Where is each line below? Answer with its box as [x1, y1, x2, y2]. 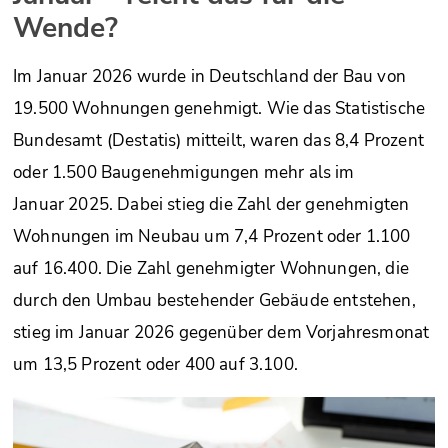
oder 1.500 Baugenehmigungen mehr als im [13, 161, 355, 184]
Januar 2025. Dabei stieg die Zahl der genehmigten [13, 193, 410, 216]
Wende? [13, 9, 118, 47]
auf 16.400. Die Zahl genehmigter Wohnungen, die [13, 257, 409, 280]
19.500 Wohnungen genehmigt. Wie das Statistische [13, 97, 426, 120]
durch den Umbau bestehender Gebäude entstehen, [13, 289, 416, 312]
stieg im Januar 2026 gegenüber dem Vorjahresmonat [13, 321, 430, 344]
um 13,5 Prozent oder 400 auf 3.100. [13, 353, 298, 376]
